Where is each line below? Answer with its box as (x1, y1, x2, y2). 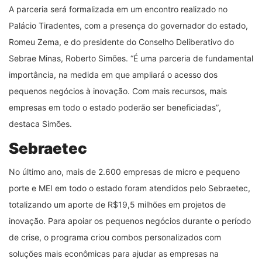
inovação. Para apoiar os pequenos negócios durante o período (9, 215, 251, 226)
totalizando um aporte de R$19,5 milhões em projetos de (9, 199, 226, 209)
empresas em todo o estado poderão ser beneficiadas (9, 102, 216, 112)
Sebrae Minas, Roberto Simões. (9, 53, 130, 63)
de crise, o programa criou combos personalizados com (9, 232, 221, 242)
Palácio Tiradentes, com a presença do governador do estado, (9, 20, 248, 30)
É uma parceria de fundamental (133, 53, 253, 63)
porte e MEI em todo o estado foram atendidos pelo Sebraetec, (9, 182, 250, 193)
